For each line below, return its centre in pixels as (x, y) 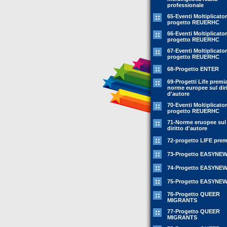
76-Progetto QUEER (194, 194)
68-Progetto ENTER (193, 69)
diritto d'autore (187, 128)
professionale (185, 5)
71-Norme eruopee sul (197, 122)
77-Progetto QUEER (194, 211)
